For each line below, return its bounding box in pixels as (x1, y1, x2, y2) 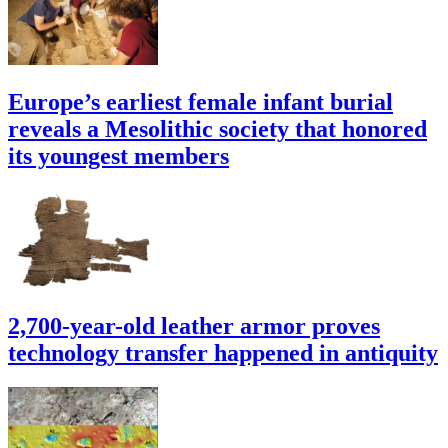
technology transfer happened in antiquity (8, 339, 438, 366)
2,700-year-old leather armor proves (8, 312, 380, 339)
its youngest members (8, 143, 229, 170)
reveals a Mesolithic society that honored (8, 116, 427, 143)
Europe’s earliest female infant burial (8, 89, 393, 116)
